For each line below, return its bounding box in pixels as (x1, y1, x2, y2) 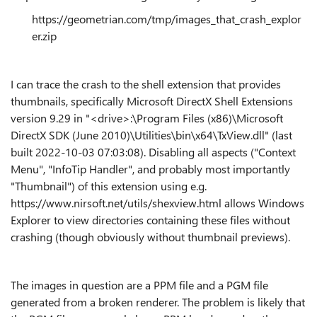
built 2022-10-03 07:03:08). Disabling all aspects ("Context (11, 144, 296, 159)
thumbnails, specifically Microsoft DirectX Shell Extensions (11, 93, 293, 108)
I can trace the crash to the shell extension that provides (11, 76, 281, 91)
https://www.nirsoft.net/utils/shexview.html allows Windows (11, 195, 304, 210)
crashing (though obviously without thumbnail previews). (11, 229, 290, 244)
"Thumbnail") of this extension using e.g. (11, 178, 207, 193)
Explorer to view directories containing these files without (11, 212, 290, 227)
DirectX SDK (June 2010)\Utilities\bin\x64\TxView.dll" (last (11, 127, 292, 142)
